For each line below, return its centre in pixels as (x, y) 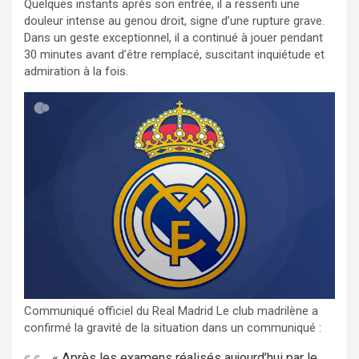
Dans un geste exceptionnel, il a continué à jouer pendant (173, 37)
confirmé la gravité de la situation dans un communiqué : (173, 328)
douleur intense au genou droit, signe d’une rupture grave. (174, 20)
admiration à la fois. (76, 71)
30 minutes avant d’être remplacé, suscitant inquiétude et (174, 54)
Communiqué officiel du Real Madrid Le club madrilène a (171, 311)
